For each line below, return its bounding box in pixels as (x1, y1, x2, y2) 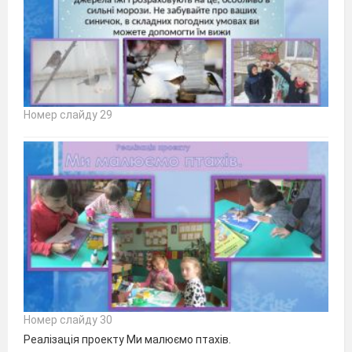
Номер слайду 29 (24, 108, 112, 122)
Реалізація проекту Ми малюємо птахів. (24, 333, 231, 346)
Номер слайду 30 (24, 313, 112, 327)
